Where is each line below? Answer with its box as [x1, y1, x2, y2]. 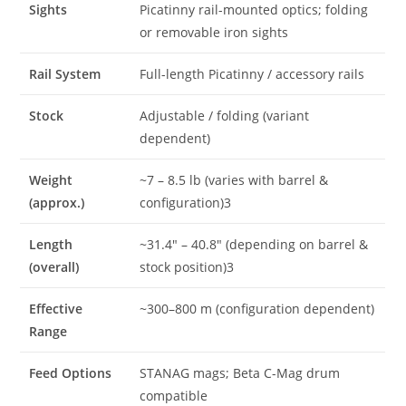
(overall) [29, 257, 80, 275]
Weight [29, 170, 73, 188]
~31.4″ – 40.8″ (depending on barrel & [140, 235, 369, 253]
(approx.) [29, 193, 85, 211]
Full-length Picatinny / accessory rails [140, 64, 365, 82]
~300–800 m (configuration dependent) [140, 299, 375, 317]
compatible [140, 386, 208, 404]
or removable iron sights [140, 23, 289, 41]
